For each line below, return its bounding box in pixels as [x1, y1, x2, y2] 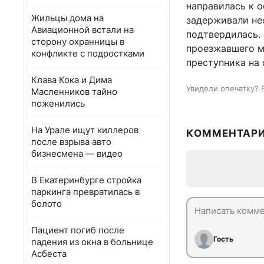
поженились [31, 98, 85, 109]
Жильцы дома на [31, 12, 104, 24]
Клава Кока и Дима [31, 74, 112, 85]
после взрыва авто [31, 136, 111, 147]
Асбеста [31, 248, 67, 259]
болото [31, 198, 62, 209]
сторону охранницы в [31, 36, 124, 47]
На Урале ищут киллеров [31, 124, 138, 136]
